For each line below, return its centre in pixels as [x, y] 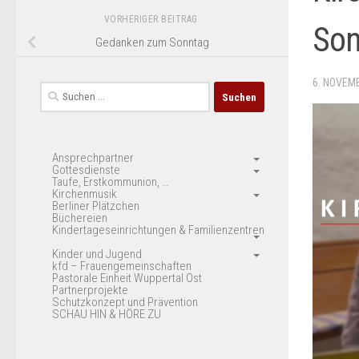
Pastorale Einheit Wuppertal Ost [127, 278]
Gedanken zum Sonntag [152, 43]
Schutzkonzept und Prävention [125, 303]
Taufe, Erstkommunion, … [110, 182]
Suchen [58, 91]
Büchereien [80, 218]
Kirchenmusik [85, 194]
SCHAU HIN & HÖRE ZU [107, 315]
